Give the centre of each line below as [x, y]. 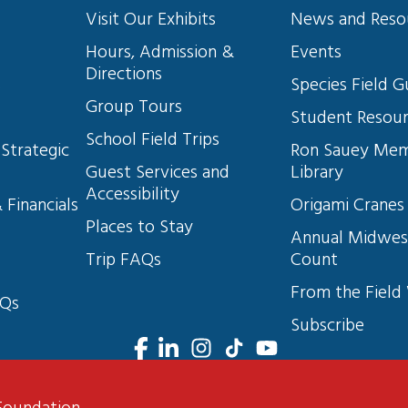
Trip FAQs [124, 261]
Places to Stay [140, 228]
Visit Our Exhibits [151, 20]
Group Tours [134, 108]
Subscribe [328, 326]
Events [316, 53]
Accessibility [133, 195]
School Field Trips [153, 141]
